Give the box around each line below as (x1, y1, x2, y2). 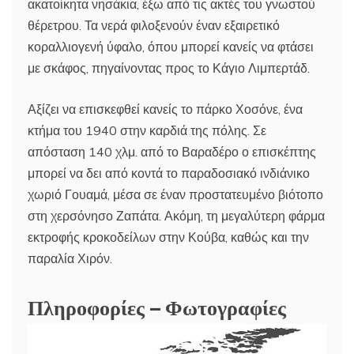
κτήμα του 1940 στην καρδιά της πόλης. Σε (28, 122, 266, 138)
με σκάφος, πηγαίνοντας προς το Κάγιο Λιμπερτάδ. (28, 59, 310, 76)
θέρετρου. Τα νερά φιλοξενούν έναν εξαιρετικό (28, 17, 280, 33)
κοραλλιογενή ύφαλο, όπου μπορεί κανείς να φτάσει (28, 38, 314, 55)
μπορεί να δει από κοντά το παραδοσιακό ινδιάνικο (28, 164, 310, 181)
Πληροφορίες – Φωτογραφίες (28, 290, 286, 322)
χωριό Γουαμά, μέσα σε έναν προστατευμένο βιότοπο (28, 186, 323, 202)
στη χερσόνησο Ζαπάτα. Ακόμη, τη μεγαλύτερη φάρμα (28, 207, 325, 224)
